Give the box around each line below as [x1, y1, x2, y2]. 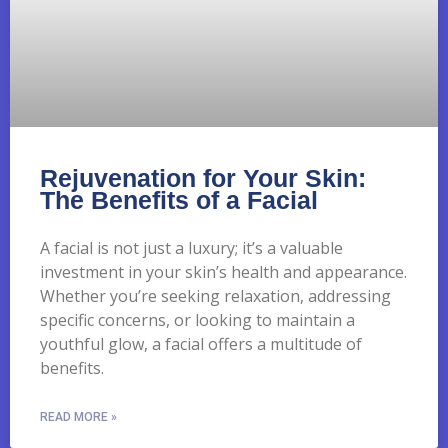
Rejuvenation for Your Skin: [40, 163, 366, 192]
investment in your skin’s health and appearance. [40, 260, 407, 283]
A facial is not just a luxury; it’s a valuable [40, 236, 343, 259]
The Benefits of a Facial [40, 185, 318, 214]
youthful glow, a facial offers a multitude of [40, 332, 362, 355]
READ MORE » [40, 409, 117, 424]
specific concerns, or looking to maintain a [40, 308, 355, 331]
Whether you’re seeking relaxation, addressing [40, 284, 391, 307]
